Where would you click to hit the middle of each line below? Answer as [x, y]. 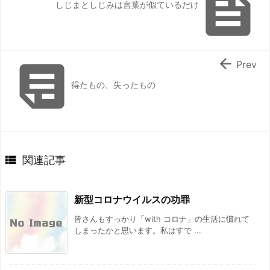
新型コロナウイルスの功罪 [132, 199]
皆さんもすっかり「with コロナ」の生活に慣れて [162, 218]
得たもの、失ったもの [113, 84]
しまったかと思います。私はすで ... [138, 230]
